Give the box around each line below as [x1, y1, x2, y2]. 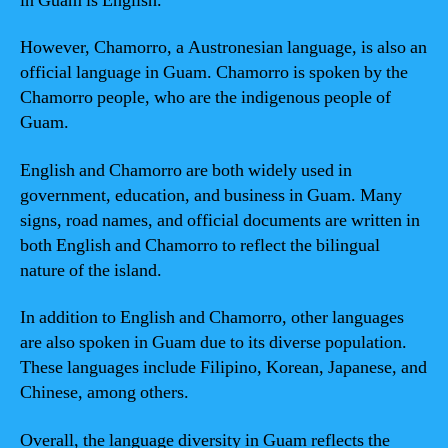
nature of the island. [20, 258, 162, 282]
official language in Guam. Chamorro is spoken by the [20, 61, 408, 84]
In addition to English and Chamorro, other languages [20, 306, 404, 329]
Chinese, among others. [20, 381, 189, 404]
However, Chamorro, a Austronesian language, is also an [20, 36, 427, 59]
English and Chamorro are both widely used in [20, 158, 352, 182]
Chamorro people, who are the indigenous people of [20, 86, 391, 109]
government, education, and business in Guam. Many [20, 183, 402, 207]
